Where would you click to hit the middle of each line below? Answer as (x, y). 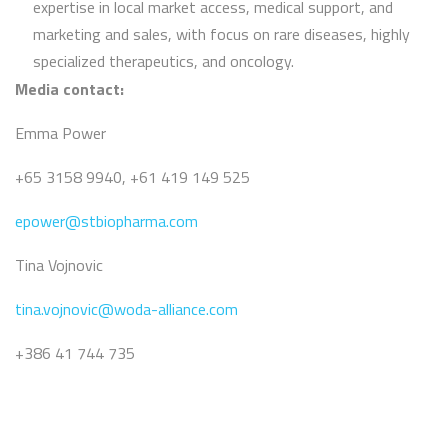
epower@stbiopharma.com (106, 221)
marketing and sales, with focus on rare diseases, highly (221, 34)
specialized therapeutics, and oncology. (163, 61)
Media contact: (69, 89)
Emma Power (60, 133)
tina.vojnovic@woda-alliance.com (126, 309)
